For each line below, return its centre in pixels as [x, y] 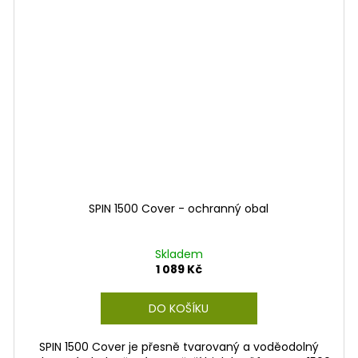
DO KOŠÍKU [179, 308]
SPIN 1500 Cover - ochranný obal [179, 208]
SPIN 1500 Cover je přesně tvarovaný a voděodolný [179, 346]
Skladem [179, 254]
